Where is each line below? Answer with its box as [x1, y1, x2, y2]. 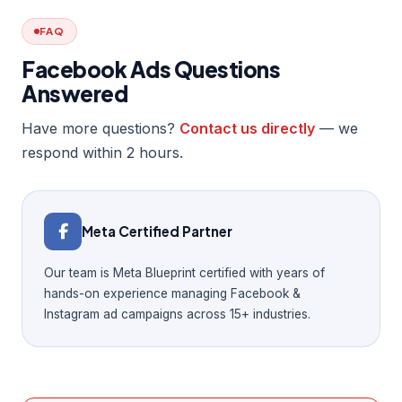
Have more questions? [22, 118, 179, 137]
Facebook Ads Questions [22, 55, 281, 83]
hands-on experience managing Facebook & [44, 285, 301, 301]
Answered [22, 79, 128, 107]
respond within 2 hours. [22, 143, 183, 162]
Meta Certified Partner [82, 223, 232, 240]
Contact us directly [179, 118, 315, 137]
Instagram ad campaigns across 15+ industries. [44, 306, 310, 321]
